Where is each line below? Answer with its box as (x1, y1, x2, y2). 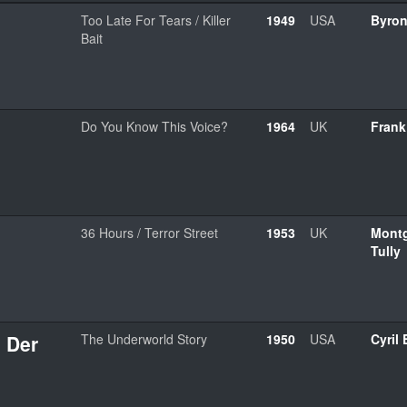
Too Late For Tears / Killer (81, 10, 231, 29)
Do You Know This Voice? (81, 116, 228, 135)
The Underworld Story (81, 329, 207, 348)
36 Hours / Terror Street (81, 223, 218, 242)
